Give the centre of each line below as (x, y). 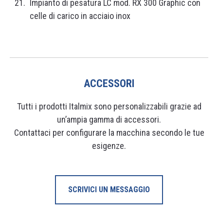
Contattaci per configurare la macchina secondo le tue (109, 133)
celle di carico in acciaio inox (80, 16)
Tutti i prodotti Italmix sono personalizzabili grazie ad (109, 107)
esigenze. (109, 146)
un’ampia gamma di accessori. (109, 120)
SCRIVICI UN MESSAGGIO (109, 190)
